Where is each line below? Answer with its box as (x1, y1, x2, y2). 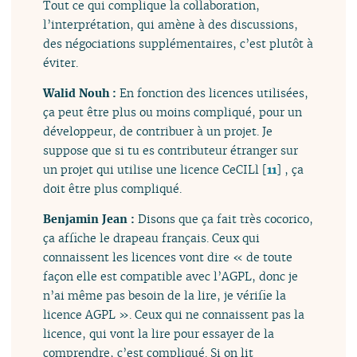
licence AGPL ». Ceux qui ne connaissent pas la (43, 307, 305, 323)
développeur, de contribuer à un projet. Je (43, 123, 273, 139)
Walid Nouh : (43, 84, 120, 100)
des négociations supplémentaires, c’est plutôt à (43, 35, 314, 51)
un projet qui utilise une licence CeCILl (43, 161, 260, 177)
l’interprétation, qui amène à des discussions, (43, 16, 299, 32)
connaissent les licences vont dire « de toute (43, 249, 293, 265)
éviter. (43, 54, 79, 70)
